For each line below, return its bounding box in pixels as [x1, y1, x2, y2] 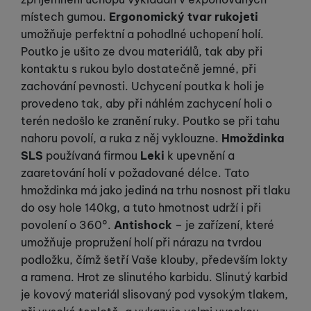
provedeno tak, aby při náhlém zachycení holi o [21, 96, 272, 111]
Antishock [114, 218, 172, 233]
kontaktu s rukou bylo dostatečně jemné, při [21, 62, 256, 76]
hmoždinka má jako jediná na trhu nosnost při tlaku [21, 183, 290, 198]
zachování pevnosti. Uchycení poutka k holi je [21, 79, 264, 94]
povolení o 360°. [21, 218, 114, 233]
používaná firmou [43, 149, 140, 163]
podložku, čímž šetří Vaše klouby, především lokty [21, 253, 287, 267]
